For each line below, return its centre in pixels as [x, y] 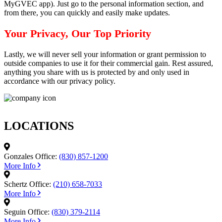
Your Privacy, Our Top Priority [78, 34]
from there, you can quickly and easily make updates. [87, 12]
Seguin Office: [27, 212]
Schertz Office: [28, 184]
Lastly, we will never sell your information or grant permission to [105, 55]
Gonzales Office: [30, 157]
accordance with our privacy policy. [60, 81]
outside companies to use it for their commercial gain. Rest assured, [109, 63]
